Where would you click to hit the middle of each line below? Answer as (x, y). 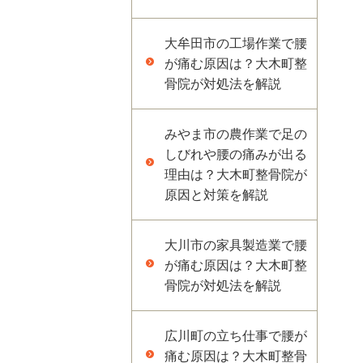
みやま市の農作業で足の (236, 134)
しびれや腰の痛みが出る (236, 154)
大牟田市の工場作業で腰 (236, 43)
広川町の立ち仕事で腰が (236, 336)
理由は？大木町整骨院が (236, 175)
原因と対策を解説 (216, 195)
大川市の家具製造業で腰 (236, 245)
